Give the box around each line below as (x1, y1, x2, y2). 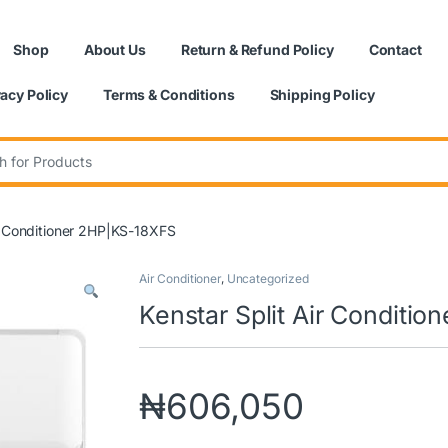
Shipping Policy (269, 85, 375, 103)
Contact (368, 40, 422, 58)
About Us (83, 40, 146, 58)
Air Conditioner (139, 270, 221, 286)
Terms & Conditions (103, 85, 235, 103)
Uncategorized (226, 270, 309, 286)
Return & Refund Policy (180, 40, 334, 58)
